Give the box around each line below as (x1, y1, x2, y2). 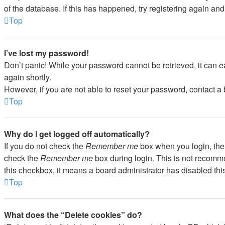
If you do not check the (4, 140, 85, 152)
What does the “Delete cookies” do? (4, 209, 142, 220)
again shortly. (4, 71, 51, 83)
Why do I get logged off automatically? (4, 128, 150, 140)
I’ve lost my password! (4, 47, 89, 59)
